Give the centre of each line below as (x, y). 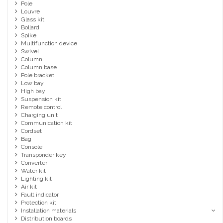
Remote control (41, 107)
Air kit (29, 187)
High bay (33, 91)
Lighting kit (36, 179)
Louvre (30, 12)
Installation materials (48, 211)
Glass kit (32, 20)
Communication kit (46, 123)
